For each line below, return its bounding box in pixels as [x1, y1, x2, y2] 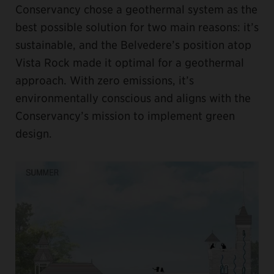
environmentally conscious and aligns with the [15, 91, 251, 105]
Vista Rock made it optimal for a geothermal [15, 56, 244, 69]
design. [15, 127, 52, 140]
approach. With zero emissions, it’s [15, 73, 194, 87]
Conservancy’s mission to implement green [15, 109, 235, 122]
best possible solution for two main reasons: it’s [15, 20, 259, 34]
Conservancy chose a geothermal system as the [15, 2, 257, 16]
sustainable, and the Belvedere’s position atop [15, 38, 251, 51]
